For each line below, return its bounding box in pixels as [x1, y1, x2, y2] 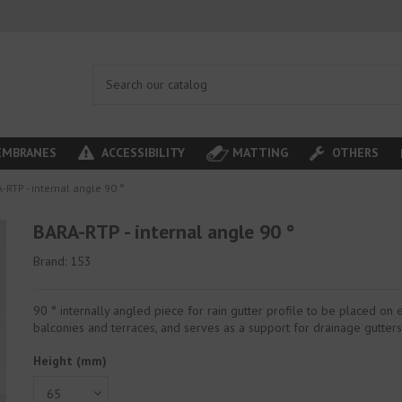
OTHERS [328, 144, 379, 161]
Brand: [33, 253, 67, 270]
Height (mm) [33, 353, 108, 370]
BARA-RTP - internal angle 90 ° [33, 219, 295, 244]
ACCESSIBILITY [98, 144, 186, 161]
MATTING [232, 144, 288, 161]
